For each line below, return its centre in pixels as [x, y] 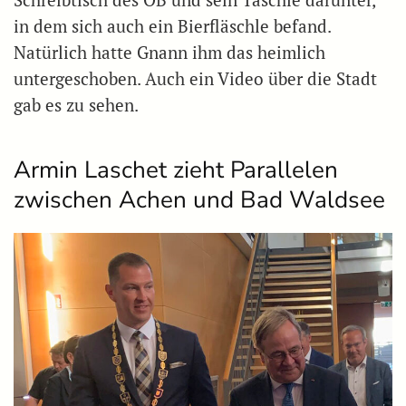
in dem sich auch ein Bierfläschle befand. [172, 26]
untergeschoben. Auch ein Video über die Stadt [195, 78]
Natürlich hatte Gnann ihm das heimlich [169, 52]
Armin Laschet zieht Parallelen [176, 169]
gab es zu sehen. [76, 105]
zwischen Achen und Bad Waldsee [199, 199]
